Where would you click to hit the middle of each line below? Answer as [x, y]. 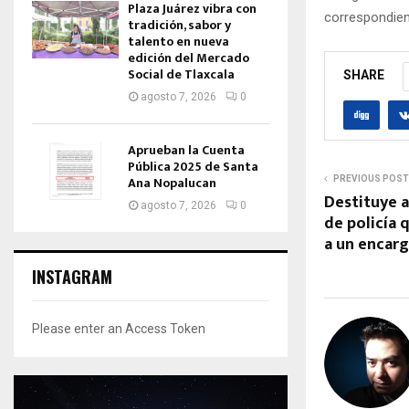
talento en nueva [178, 42]
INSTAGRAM [72, 277]
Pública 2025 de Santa [193, 167]
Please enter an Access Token [119, 329]
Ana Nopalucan [172, 183]
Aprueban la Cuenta [186, 150]
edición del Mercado [189, 58]
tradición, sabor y [179, 25]
